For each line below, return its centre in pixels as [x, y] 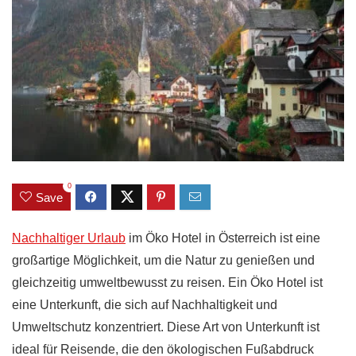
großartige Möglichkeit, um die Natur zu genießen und [163, 260]
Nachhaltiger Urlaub [69, 238]
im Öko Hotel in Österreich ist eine [223, 238]
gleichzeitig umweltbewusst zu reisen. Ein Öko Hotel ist [167, 282]
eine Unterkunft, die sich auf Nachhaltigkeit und [145, 304]
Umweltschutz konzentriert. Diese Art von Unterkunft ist [166, 327]
